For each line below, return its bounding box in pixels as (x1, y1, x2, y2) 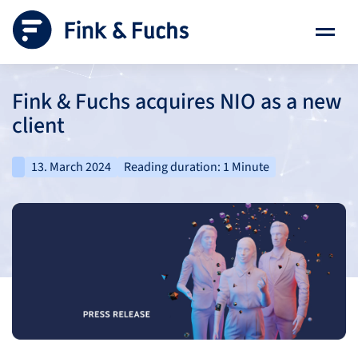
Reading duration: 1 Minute (124, 158, 269, 176)
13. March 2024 (31, 158, 111, 176)
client (12, 109, 65, 141)
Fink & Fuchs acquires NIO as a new (12, 86, 342, 117)
